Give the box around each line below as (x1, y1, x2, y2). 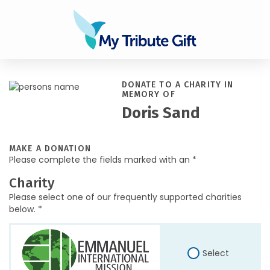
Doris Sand (121, 104, 200, 122)
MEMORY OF (121, 89, 175, 99)
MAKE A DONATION (9, 143, 91, 154)
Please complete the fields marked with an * (9, 154, 196, 166)
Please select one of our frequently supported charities (9, 191, 242, 203)
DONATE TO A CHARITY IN (121, 80, 234, 90)
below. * (9, 203, 42, 215)
